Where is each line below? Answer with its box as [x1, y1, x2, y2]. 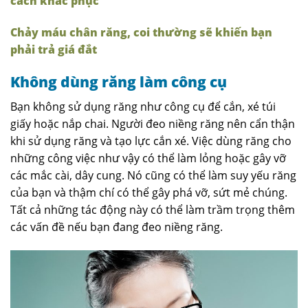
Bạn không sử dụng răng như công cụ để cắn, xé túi [10, 99, 276, 115]
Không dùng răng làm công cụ [10, 71, 227, 91]
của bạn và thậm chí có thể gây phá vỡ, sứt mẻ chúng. [10, 185, 287, 201]
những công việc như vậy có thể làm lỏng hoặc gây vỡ [10, 151, 286, 166]
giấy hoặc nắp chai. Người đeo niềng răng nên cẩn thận [10, 116, 295, 132]
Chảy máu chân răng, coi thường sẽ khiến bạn [10, 24, 272, 40]
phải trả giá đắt [10, 41, 97, 57]
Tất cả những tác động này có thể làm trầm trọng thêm [10, 202, 295, 218]
